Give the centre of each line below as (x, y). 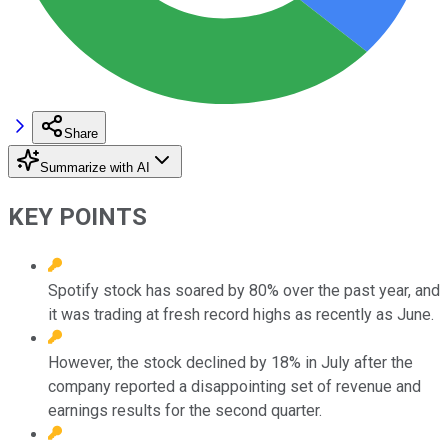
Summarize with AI (95, 167)
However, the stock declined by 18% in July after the (230, 362)
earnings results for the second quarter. (185, 410)
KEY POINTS (77, 216)
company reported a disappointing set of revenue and (234, 386)
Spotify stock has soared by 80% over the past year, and (244, 290)
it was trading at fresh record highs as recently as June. (241, 314)
